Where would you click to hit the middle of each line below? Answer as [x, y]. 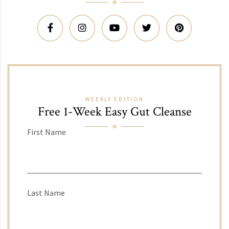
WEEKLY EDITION [114, 99]
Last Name [46, 192]
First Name [47, 132]
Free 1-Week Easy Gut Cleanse [114, 111]
